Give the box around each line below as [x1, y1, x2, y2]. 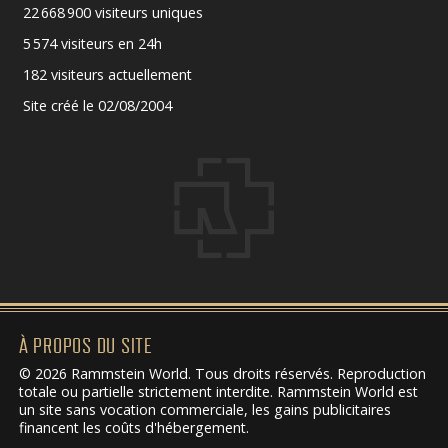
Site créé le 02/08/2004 [22, 95, 172, 115]
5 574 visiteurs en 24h [22, 33, 162, 53]
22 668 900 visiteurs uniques [22, 2, 203, 22]
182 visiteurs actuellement [22, 64, 192, 84]
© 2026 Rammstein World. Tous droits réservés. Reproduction [18, 364, 426, 384]
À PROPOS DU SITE [18, 333, 153, 358]
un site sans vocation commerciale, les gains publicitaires [18, 400, 391, 420]
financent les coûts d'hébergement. [18, 418, 249, 438]
